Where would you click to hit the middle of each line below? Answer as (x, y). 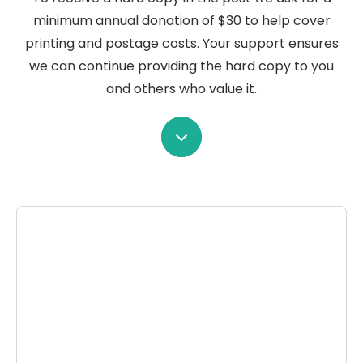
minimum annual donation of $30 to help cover (181, 21)
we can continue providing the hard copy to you (181, 66)
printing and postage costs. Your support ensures (181, 43)
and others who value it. (181, 89)
